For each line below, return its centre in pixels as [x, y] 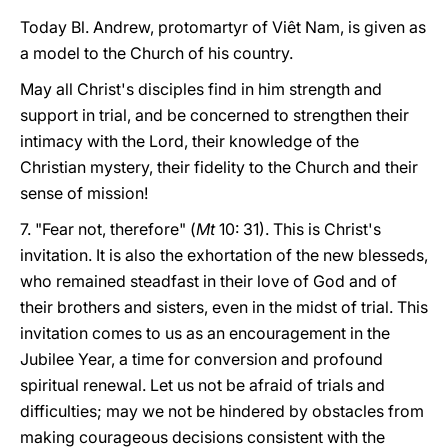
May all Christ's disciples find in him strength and [201, 89]
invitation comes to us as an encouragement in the [205, 333]
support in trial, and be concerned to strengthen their [214, 115]
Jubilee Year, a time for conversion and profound [201, 359]
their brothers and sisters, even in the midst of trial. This [224, 307]
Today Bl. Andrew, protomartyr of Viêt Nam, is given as [223, 27]
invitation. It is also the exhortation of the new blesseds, [224, 255]
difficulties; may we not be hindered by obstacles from [222, 411]
